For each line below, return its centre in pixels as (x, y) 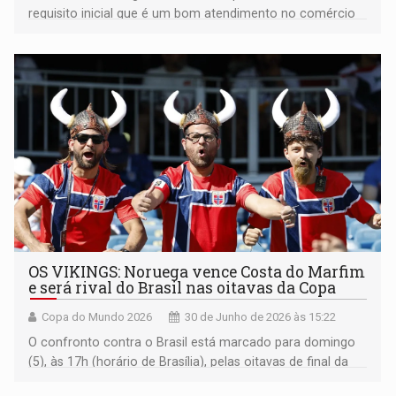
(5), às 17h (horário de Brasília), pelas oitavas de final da (189, 362)
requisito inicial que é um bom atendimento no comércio (192, 14)
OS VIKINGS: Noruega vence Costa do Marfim (197, 272)
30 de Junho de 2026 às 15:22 (261, 317)
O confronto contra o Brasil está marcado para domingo (192, 343)
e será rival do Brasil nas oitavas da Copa (183, 288)
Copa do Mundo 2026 (97, 317)
